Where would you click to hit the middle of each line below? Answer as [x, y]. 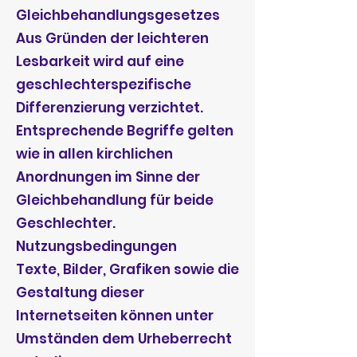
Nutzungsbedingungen [96, 246]
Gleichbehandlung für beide [115, 200]
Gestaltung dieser [80, 292]
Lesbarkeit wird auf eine [100, 61]
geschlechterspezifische [104, 84]
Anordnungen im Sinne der [108, 177]
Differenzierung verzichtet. [110, 108]
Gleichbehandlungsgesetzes [118, 15]
